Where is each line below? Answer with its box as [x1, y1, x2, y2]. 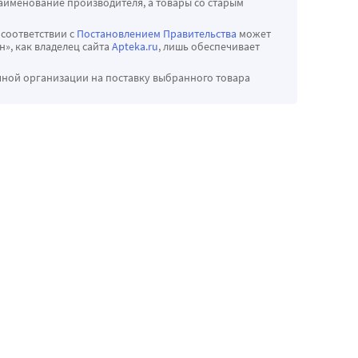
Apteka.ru [112, 39, 158, 54]
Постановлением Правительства [77, 26, 237, 42]
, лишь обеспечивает [158, 39, 260, 54]
